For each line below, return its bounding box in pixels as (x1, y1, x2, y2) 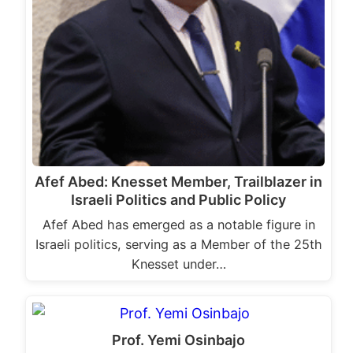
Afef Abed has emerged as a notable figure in (42, 216, 315, 232)
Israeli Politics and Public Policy (71, 191, 286, 208)
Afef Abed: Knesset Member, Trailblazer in (35, 173, 322, 190)
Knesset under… (131, 255, 226, 272)
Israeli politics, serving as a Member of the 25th (35, 236, 322, 252)
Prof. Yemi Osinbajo (112, 331, 245, 348)
